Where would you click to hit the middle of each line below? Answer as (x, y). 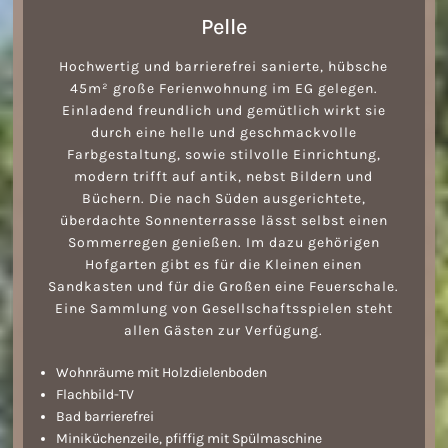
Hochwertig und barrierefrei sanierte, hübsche (224, 67)
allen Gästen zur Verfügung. (224, 331)
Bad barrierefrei (105, 417)
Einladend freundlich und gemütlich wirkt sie (223, 111)
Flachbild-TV (95, 395)
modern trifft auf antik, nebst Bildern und (224, 177)
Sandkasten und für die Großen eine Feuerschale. (224, 287)
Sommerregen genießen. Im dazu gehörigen (223, 243)
